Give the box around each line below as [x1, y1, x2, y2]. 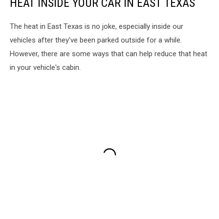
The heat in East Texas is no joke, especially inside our [10, 22, 183, 31]
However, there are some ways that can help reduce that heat [10, 49, 207, 59]
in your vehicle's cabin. [10, 63, 81, 72]
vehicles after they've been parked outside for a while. [10, 36, 182, 45]
